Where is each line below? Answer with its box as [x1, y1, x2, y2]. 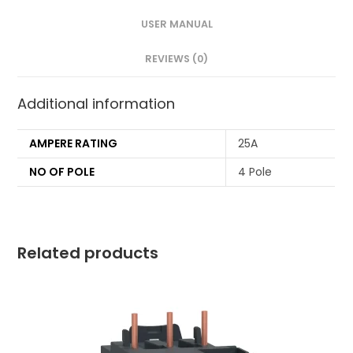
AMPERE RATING [29, 136, 118, 152]
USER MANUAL [140, 17, 213, 32]
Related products [17, 242, 159, 265]
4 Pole [238, 164, 273, 180]
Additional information [17, 94, 176, 114]
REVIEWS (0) [145, 52, 208, 66]
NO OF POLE [29, 164, 95, 180]
